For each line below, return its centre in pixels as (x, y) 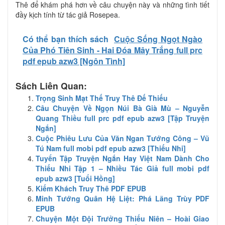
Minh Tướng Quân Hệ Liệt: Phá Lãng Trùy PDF (123, 198)
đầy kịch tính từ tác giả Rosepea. (68, 14)
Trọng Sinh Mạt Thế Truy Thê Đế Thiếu (102, 98)
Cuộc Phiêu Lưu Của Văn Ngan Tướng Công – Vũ (123, 138)
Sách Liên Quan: (51, 85)
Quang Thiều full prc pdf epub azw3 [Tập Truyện (123, 118)
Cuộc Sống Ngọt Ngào (158, 39)
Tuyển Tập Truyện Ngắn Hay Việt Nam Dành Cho (123, 158)
